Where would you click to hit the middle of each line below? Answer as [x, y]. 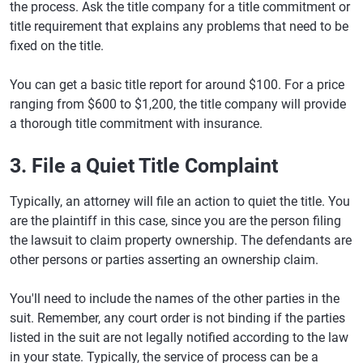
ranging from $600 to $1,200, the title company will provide [178, 104]
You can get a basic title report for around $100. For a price [177, 85]
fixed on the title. [57, 46]
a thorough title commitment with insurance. [136, 124]
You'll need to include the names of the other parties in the [175, 299]
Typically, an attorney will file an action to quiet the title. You [180, 201]
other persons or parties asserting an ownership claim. [164, 260]
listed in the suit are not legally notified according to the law [179, 337]
